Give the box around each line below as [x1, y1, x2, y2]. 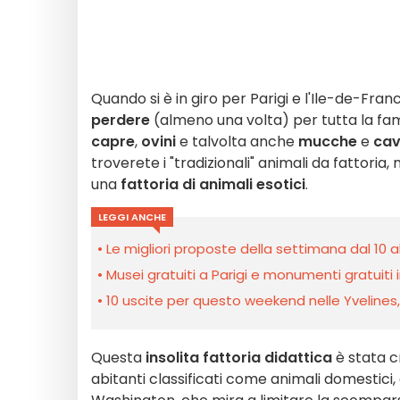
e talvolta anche [176, 131, 298, 152]
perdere [91, 110, 150, 130]
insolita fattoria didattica [142, 347, 332, 368]
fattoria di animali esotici [121, 174, 305, 195]
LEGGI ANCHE [98, 210, 166, 224]
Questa [91, 347, 142, 368]
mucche [298, 131, 357, 152]
